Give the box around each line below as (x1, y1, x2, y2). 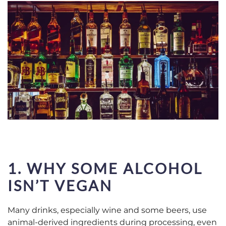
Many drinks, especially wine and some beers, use (8, 205, 207, 215)
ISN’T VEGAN (8, 177, 112, 195)
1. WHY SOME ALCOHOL (8, 159, 203, 178)
